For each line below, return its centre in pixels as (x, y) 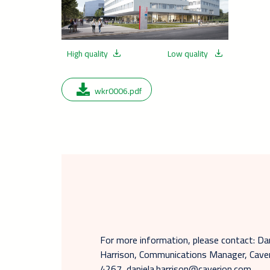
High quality (87, 53)
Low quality (188, 53)
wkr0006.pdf (118, 91)
